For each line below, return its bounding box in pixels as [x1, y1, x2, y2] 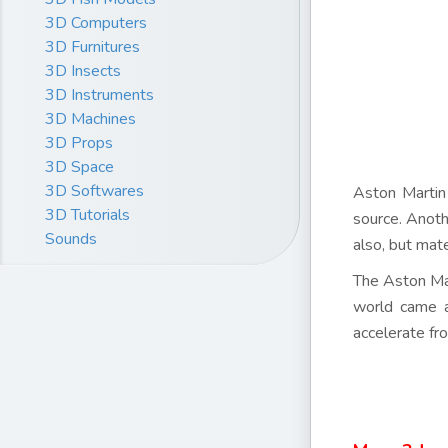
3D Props [45, 131, 113, 154]
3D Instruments [45, 83, 154, 106]
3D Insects [45, 59, 121, 82]
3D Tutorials [45, 203, 130, 226]
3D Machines [45, 107, 136, 130]
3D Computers [45, 11, 147, 34]
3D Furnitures [45, 35, 140, 58]
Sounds [45, 227, 97, 250]
